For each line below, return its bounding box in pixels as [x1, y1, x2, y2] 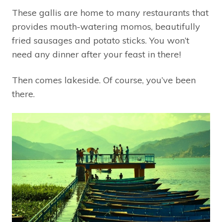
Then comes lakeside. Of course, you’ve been [12, 74, 196, 86]
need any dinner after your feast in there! [12, 49, 181, 60]
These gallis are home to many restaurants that [12, 7, 209, 19]
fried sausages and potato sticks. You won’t [12, 35, 189, 47]
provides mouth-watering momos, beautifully [12, 21, 200, 33]
